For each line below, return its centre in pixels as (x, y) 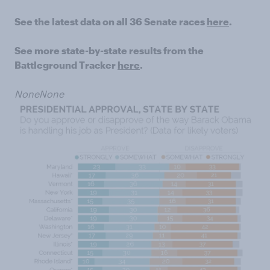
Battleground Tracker (66, 64)
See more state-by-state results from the (109, 50)
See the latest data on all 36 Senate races (111, 21)
